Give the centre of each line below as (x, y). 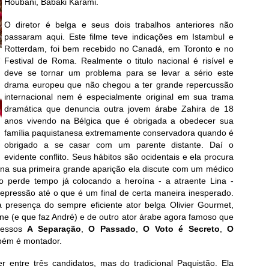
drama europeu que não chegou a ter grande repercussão (119, 84)
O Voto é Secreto (181, 228)
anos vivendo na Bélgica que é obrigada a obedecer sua (119, 120)
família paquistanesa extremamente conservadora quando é (119, 132)
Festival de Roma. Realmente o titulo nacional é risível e (119, 60)
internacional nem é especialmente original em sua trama (119, 96)
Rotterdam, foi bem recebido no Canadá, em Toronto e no (119, 48)
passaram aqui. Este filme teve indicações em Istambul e (119, 36)
